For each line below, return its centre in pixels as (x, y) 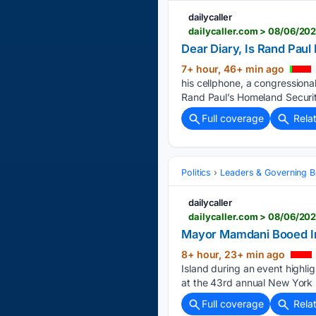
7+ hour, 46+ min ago (234, 68)
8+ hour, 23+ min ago (235, 254)
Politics (196, 172)
